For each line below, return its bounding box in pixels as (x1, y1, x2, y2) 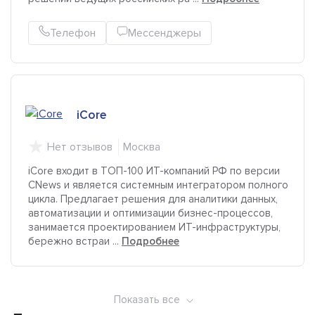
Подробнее (122, 235, 179, 248)
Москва (123, 140, 160, 155)
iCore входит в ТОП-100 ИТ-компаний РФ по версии (28, 165, 280, 178)
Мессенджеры (128, 26, 201, 41)
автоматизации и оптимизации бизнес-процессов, (28, 207, 273, 220)
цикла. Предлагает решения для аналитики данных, (28, 193, 278, 206)
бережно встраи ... (28, 235, 122, 248)
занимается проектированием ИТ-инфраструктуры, (28, 221, 281, 234)
